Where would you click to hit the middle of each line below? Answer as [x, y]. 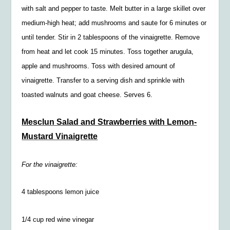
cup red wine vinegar [63, 219]
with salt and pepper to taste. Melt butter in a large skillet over [114, 9]
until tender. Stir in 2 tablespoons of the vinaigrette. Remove [111, 37]
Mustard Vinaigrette [60, 136]
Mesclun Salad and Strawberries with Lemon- [109, 122]
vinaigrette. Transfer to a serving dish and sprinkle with [103, 81]
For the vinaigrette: [50, 164]
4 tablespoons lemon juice [61, 192]
